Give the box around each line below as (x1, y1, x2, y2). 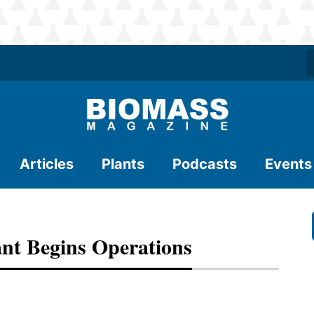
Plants (102, 156, 144, 172)
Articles (20, 156, 74, 172)
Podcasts (172, 156, 237, 172)
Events (265, 156, 312, 172)
